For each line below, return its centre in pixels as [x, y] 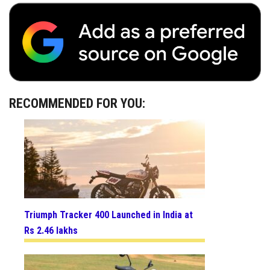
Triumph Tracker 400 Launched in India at [108, 215]
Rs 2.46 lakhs [51, 230]
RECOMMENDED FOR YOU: [77, 103]
